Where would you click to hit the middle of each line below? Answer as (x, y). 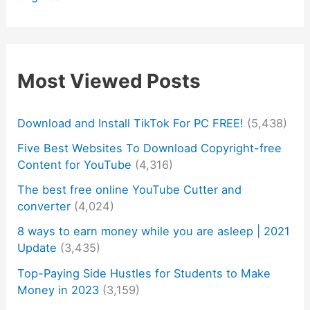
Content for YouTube (75, 164)
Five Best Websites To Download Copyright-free (150, 148)
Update (37, 248)
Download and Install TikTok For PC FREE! (131, 123)
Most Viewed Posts (109, 81)
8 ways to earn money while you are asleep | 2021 (154, 231)
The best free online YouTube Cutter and (130, 190)
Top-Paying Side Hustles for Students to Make (144, 273)
